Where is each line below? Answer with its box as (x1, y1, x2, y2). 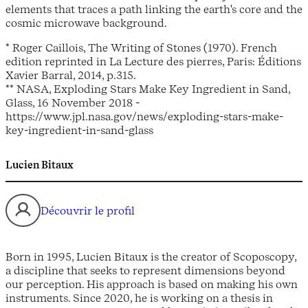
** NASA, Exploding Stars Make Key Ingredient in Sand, (5, 82, 290, 96)
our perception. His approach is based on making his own (5, 276, 298, 291)
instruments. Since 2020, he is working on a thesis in (5, 290, 273, 305)
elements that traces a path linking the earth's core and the (5, 2, 302, 16)
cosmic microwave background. (5, 16, 167, 30)
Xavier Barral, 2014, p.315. (5, 68, 136, 82)
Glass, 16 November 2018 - (5, 96, 140, 110)
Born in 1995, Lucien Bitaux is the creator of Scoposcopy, (5, 249, 296, 263)
